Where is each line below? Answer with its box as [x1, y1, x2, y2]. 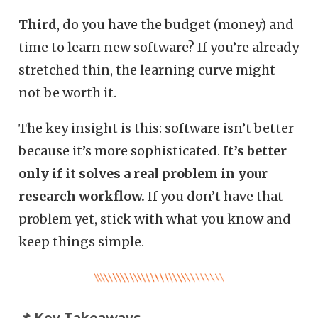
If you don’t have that [145, 188, 284, 205]
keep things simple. [18, 234, 145, 251]
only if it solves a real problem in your [18, 165, 268, 182]
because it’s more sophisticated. [18, 143, 224, 160]
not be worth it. [18, 84, 117, 102]
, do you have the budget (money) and [57, 16, 295, 33]
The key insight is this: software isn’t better [18, 120, 295, 137]
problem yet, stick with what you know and [18, 211, 292, 228]
